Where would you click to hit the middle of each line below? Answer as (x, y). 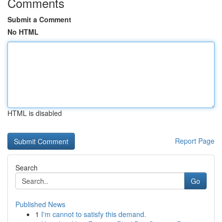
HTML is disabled (35, 113)
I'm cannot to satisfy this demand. (94, 214)
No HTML (23, 32)
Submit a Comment (39, 19)
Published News (40, 204)
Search (27, 167)
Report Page (195, 141)
